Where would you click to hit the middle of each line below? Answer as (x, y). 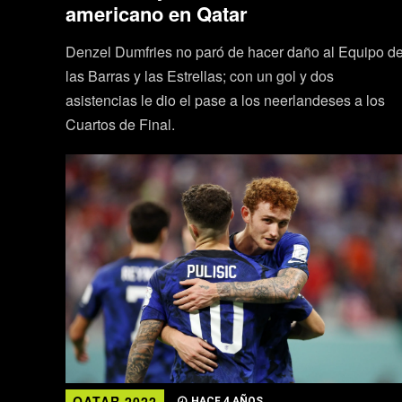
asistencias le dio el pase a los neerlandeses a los (225, 100)
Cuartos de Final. (120, 124)
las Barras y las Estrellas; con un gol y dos (199, 75)
